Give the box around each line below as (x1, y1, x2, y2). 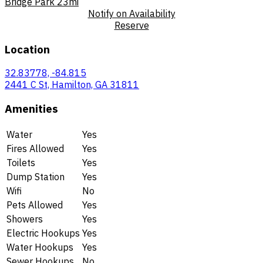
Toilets (6, 156, 35, 168)
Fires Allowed (6, 142, 64, 154)
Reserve (114, 19, 149, 31)
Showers (6, 213, 43, 225)
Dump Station (6, 170, 65, 183)
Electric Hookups (6, 227, 80, 239)
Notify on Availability (87, 7, 176, 19)
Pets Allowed (6, 198, 63, 211)
